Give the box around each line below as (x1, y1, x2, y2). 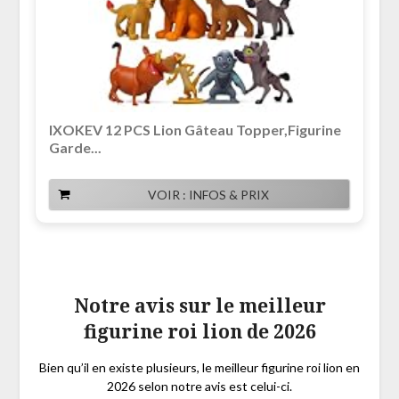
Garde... (48, 139, 102, 157)
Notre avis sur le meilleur (73, 293, 326, 319)
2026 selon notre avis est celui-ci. (107, 379, 292, 395)
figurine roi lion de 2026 (83, 319, 316, 345)
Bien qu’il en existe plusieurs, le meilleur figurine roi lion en (39, 360, 360, 376)
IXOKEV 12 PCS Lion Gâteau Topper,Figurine (48, 121, 341, 139)
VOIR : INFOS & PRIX (148, 187, 269, 203)
